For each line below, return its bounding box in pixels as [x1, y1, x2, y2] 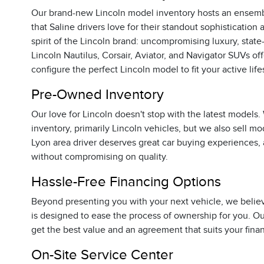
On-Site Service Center [31, 247, 173, 262]
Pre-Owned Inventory [31, 87, 164, 102]
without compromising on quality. [31, 151, 168, 162]
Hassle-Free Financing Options [31, 174, 221, 189]
